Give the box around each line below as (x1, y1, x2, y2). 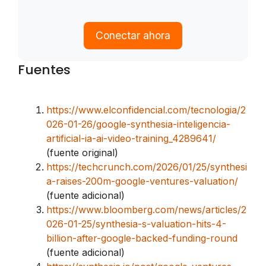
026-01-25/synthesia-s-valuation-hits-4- (46, 218, 226, 230)
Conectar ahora (96, 29, 170, 42)
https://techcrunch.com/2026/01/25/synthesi (46, 161, 247, 173)
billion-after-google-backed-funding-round (46, 232, 237, 245)
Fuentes (18, 61, 71, 80)
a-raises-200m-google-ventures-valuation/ (46, 175, 238, 188)
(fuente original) (46, 147, 118, 159)
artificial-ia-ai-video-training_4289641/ (46, 132, 216, 145)
